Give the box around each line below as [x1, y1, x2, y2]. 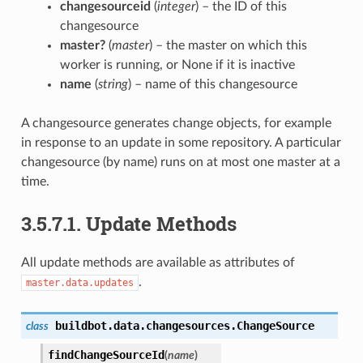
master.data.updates [25, 276, 134, 288]
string [97, 78, 128, 92]
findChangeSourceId [47, 348, 164, 361]
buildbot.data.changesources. [54, 318, 237, 332]
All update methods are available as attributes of [20, 255, 295, 269]
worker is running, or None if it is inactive [59, 58, 295, 72]
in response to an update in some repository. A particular [20, 136, 341, 150]
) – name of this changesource [127, 78, 297, 92]
